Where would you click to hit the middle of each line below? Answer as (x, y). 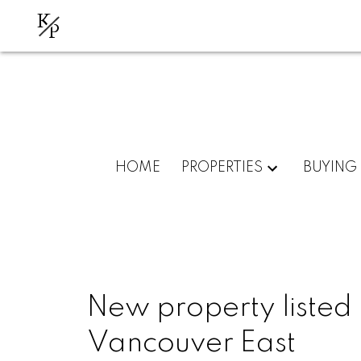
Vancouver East (191, 343)
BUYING (330, 167)
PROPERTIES (222, 167)
